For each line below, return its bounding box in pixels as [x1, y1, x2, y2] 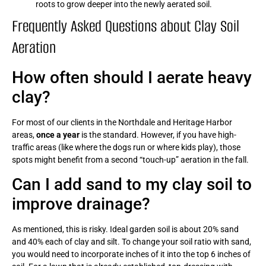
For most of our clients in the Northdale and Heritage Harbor [12, 117, 232, 127]
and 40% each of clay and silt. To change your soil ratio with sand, [12, 236, 251, 246]
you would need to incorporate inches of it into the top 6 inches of [12, 249, 251, 259]
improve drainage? [12, 194, 150, 214]
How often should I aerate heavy [12, 67, 252, 87]
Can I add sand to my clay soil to [12, 174, 252, 194]
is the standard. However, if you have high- [80, 129, 236, 140]
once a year [36, 129, 80, 140]
